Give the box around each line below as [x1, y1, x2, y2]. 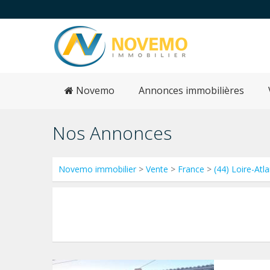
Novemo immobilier [58, 163, 136, 175]
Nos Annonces [52, 121, 172, 145]
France [178, 163, 204, 175]
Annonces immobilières [139, 84, 244, 97]
